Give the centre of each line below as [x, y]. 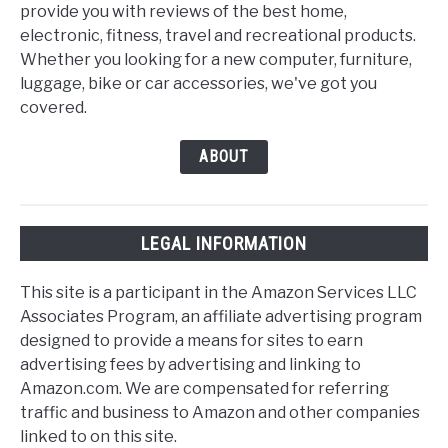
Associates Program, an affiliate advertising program [221, 317]
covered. [53, 107]
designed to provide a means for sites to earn [191, 341]
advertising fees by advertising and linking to [190, 365]
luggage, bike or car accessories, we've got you [198, 83]
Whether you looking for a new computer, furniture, [216, 59]
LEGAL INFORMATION [224, 243]
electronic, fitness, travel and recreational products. [218, 35]
